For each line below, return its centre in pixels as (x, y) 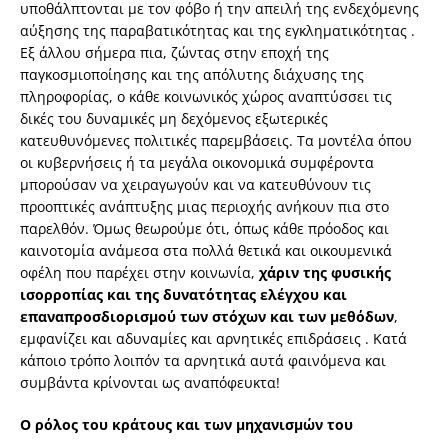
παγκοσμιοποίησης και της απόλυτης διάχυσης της (192, 75)
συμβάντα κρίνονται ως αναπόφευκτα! (150, 383)
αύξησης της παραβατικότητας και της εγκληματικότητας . (217, 31)
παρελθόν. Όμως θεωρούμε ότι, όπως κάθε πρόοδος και (204, 229)
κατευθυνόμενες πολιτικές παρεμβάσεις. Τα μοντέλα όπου (216, 141)
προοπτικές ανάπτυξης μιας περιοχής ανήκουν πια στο (204, 207)
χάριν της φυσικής (325, 273)
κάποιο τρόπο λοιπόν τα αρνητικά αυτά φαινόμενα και (203, 361)
